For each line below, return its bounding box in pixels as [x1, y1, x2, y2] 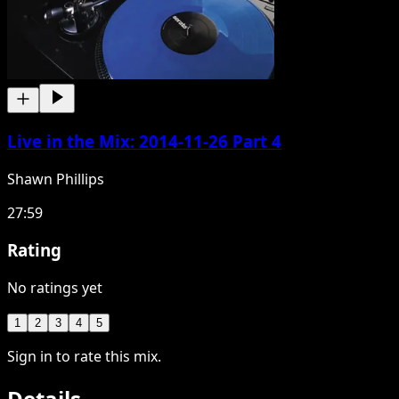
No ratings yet [7, 278, 102, 297]
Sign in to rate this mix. [7, 346, 161, 366]
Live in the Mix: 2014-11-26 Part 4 [7, 129, 281, 152]
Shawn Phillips [7, 168, 104, 189]
